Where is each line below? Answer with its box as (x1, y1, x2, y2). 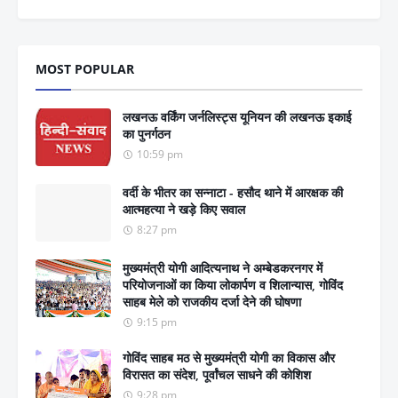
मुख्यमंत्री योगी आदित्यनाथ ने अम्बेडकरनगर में (123, 259, 322, 277)
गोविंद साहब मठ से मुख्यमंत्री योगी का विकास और (123, 349, 335, 367)
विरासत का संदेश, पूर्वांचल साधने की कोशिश (123, 366, 311, 384)
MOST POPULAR (36, 60, 134, 78)
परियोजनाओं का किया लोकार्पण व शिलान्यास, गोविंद (123, 276, 343, 294)
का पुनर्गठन (123, 125, 171, 143)
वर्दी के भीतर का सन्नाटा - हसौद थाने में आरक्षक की (123, 184, 343, 202)
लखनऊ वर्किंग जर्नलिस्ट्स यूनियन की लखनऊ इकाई (123, 108, 352, 126)
